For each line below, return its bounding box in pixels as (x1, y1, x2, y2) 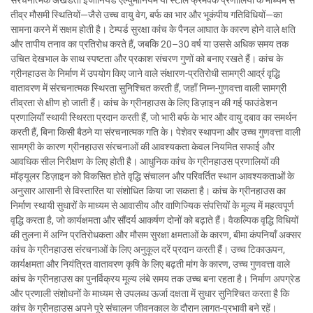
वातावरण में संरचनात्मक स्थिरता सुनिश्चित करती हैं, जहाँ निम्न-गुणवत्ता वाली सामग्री (10, 82, 286, 94)
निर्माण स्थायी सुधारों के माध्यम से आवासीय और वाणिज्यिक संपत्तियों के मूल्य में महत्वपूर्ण (10, 200, 294, 212)
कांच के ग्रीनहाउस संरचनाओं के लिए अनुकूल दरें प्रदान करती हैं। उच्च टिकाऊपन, (10, 244, 285, 256)
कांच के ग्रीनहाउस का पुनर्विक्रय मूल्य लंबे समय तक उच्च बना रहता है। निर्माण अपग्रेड (10, 273, 300, 285)
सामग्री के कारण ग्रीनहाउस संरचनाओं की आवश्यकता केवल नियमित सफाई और (10, 141, 275, 153)
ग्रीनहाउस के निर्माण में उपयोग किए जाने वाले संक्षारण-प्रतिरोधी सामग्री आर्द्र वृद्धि (10, 68, 280, 80)
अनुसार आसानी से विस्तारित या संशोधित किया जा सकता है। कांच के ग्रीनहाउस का (10, 185, 286, 197)
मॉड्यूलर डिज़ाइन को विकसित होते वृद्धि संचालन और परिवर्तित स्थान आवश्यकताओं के (10, 170, 294, 182)
